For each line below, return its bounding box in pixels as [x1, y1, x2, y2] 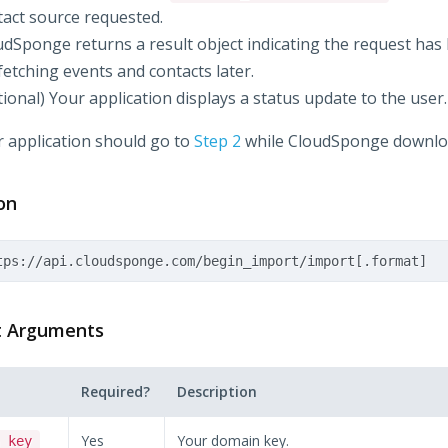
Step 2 [193, 130, 241, 152]
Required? [81, 382, 151, 401]
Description [177, 382, 258, 401]
